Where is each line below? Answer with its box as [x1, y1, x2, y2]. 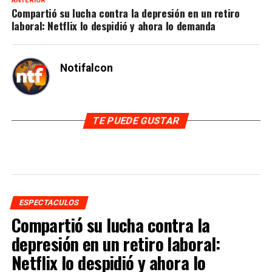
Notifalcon [59, 61, 113, 74]
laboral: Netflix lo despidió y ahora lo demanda [11, 17, 216, 33]
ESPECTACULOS [18, 197, 80, 207]
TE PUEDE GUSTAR [91, 114, 181, 126]
